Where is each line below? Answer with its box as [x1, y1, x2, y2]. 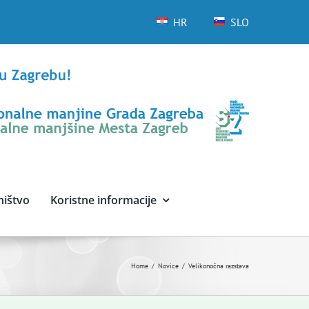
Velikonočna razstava [188, 261, 249, 270]
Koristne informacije [50, 192, 157, 208]
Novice [158, 261, 179, 270]
